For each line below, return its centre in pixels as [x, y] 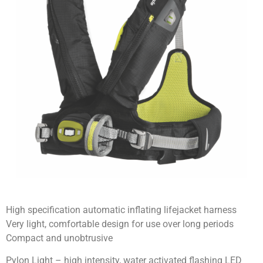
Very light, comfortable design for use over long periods [120, 224]
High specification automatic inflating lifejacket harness [121, 210]
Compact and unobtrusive [59, 238]
